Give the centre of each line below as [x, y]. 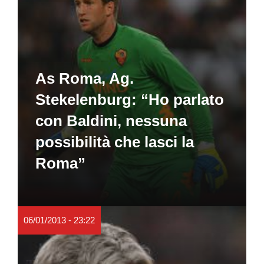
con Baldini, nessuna [111, 121]
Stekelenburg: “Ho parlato [130, 99]
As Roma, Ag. [85, 78]
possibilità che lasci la [115, 142]
